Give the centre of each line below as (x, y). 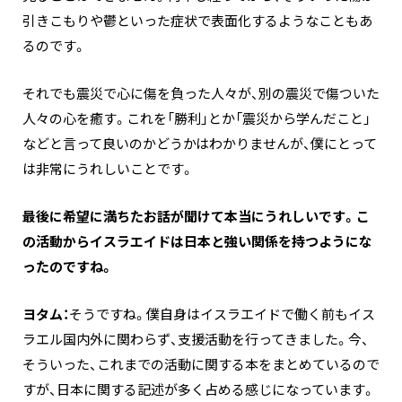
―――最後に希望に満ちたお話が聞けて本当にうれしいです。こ (196, 217)
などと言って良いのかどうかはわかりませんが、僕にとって (200, 144)
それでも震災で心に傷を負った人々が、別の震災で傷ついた (201, 94)
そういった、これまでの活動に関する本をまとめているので (201, 365)
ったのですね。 (68, 267)
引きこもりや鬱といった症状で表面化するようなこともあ (197, 21)
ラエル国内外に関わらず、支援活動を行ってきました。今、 (196, 340)
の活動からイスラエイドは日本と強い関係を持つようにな (197, 242)
